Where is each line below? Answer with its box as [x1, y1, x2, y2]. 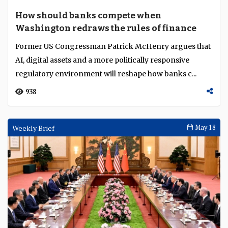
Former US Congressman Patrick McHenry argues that [15, 144, 211, 153]
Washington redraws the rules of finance [15, 125, 196, 135]
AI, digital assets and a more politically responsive [15, 157, 189, 166]
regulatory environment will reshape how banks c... [15, 171, 196, 180]
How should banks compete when [15, 112, 161, 123]
